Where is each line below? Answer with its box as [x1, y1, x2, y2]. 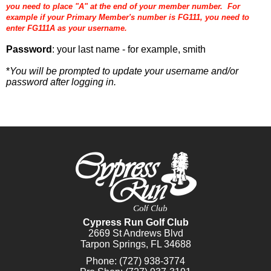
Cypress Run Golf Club [82, 217, 189, 227]
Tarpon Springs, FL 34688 [80, 239, 191, 249]
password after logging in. [6, 77, 116, 87]
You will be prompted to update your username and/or [10, 66, 238, 76]
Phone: [86, 256, 119, 266]
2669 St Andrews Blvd [88, 228, 183, 238]
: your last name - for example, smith [52, 44, 206, 54]
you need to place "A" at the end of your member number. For [6, 2, 240, 11]
